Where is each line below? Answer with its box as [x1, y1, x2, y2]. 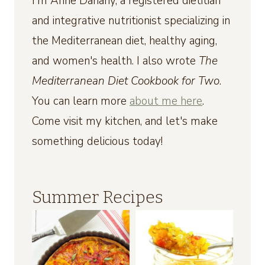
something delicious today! [32, 134, 163, 150]
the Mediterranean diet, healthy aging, [32, 33, 217, 49]
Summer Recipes [32, 188, 163, 208]
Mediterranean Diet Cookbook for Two [32, 73, 219, 89]
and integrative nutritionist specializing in [32, 13, 230, 29]
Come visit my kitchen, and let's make [32, 114, 218, 130]
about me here [130, 93, 202, 109]
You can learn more [32, 93, 130, 109]
